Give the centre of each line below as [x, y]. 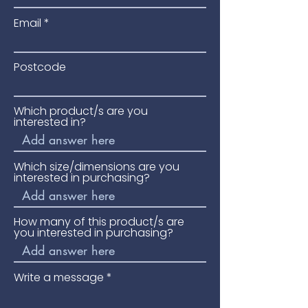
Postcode [40, 67]
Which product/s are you [81, 111]
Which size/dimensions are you [97, 167]
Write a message [59, 277]
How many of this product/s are [99, 222]
